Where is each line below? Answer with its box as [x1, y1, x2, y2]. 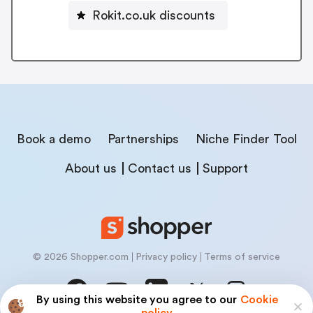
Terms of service [204, 252, 280, 262]
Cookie [240, 294, 278, 306]
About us [65, 161, 117, 175]
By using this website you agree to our [36, 294, 237, 306]
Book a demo [16, 132, 91, 145]
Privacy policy [136, 252, 197, 262]
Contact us [128, 161, 191, 175]
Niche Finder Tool [195, 132, 297, 145]
